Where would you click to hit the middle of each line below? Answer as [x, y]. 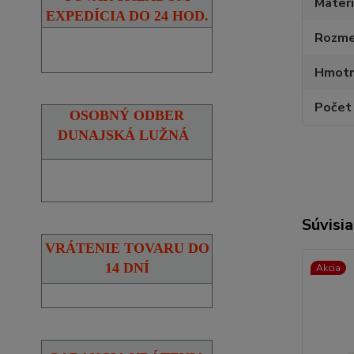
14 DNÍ [127, 267]
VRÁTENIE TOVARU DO [127, 248]
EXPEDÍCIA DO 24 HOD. [127, 15]
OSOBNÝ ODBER [127, 115]
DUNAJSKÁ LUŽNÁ [123, 135]
